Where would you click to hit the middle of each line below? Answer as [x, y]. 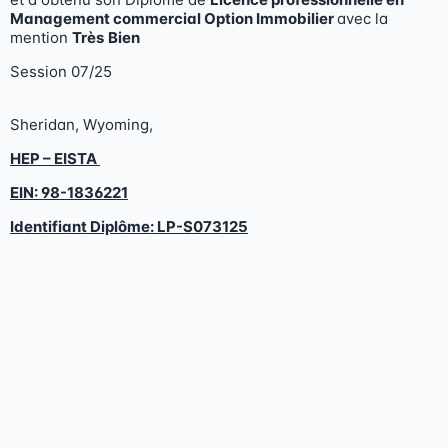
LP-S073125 [202, 226]
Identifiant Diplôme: [83, 226]
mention [41, 37]
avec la [362, 18]
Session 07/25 [61, 71]
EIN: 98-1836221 [69, 192]
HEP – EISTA [55, 158]
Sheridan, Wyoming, [81, 124]
